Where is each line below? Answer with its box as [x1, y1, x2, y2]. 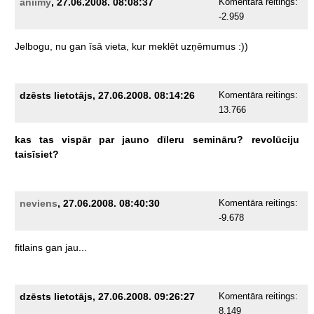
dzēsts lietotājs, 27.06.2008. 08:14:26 [19, 90, 195, 102]
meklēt [148, 41, 178, 53]
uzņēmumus [180, 41, 235, 53]
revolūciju [251, 134, 299, 146]
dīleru [156, 134, 184, 146]
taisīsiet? [14, 149, 59, 161]
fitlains [14, 242, 43, 254]
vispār [61, 134, 91, 146]
